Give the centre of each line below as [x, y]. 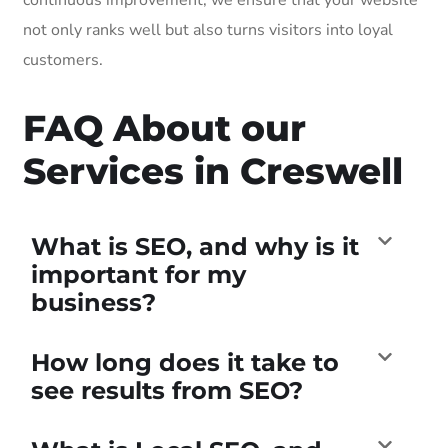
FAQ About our [164, 127]
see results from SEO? [167, 390]
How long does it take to [185, 362]
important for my [138, 274]
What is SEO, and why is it [195, 246]
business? [93, 302]
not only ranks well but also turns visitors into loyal [208, 29]
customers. [63, 59]
